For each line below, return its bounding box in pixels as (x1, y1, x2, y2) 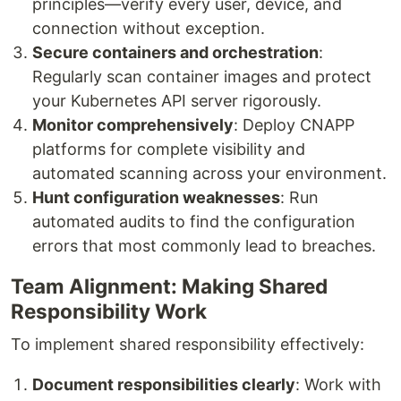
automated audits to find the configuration (32, 211, 355, 231)
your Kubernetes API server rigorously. (32, 90, 321, 110)
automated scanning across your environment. (32, 163, 387, 183)
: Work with (295, 374, 381, 394)
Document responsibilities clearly (32, 374, 295, 394)
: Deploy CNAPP (234, 115, 354, 134)
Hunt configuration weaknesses (32, 187, 280, 207)
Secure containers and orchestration (32, 42, 319, 62)
